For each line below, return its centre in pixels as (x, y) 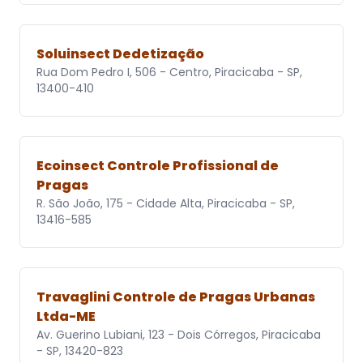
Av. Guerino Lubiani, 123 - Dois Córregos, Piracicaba (179, 335)
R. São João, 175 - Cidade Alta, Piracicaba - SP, (166, 204)
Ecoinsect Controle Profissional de (158, 166)
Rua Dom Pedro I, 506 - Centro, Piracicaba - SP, (169, 73)
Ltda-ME (66, 317)
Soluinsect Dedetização (120, 54)
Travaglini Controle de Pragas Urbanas (176, 297)
